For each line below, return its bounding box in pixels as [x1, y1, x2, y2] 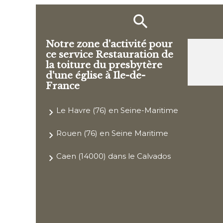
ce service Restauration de [46, 49, 173, 61]
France [46, 80, 80, 92]
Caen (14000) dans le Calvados [56, 151, 171, 161]
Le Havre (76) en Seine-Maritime [56, 106, 178, 115]
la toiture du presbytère [46, 59, 162, 71]
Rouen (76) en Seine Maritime [56, 128, 168, 138]
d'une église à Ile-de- [46, 70, 145, 82]
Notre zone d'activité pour [46, 38, 173, 50]
